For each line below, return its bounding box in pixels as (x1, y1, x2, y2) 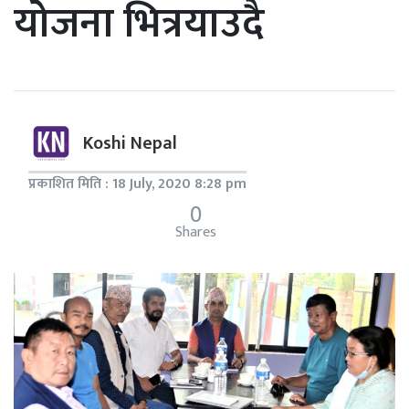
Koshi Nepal (83, 128, 177, 160)
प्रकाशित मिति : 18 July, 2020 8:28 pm (28, 172, 246, 197)
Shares (174, 220, 216, 246)
